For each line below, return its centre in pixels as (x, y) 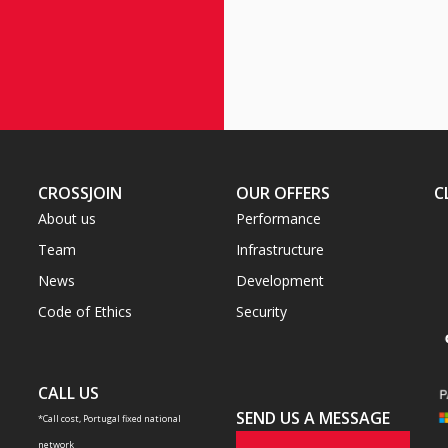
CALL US (68, 392)
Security (261, 311)
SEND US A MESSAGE (312, 417)
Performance (278, 218)
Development (279, 280)
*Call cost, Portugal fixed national (109, 418)
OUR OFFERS (282, 192)
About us (66, 218)
